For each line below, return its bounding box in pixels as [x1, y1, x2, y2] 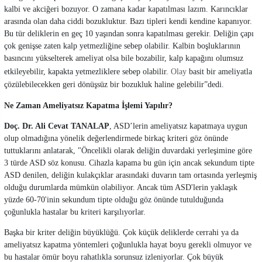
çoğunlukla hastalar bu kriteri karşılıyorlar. [4, 207, 146, 216]
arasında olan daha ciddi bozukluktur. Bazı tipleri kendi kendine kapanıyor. [4, 16, 252, 26]
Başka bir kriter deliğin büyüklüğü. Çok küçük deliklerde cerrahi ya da [4, 227, 239, 237]
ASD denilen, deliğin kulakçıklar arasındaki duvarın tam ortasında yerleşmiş [4, 170, 257, 180]
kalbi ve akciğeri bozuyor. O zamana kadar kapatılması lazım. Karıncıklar [4, 4, 248, 13]
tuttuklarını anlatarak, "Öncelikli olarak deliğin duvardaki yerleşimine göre [4, 146, 252, 155]
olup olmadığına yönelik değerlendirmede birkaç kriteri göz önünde [4, 133, 228, 143]
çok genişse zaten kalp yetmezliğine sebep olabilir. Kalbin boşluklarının [4, 41, 240, 50]
